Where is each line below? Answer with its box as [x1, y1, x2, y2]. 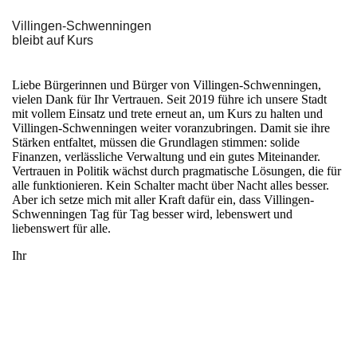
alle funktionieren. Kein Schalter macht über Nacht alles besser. [12, 178, 329, 192]
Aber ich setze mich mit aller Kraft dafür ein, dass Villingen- [12, 192, 314, 206]
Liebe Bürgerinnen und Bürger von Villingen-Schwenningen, [12, 77, 321, 92]
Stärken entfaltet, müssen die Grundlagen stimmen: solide [12, 135, 300, 149]
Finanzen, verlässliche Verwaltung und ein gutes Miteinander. [12, 149, 320, 163]
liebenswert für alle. [12, 221, 111, 235]
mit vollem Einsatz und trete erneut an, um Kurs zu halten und [12, 106, 323, 120]
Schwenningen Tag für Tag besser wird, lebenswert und [12, 206, 292, 221]
